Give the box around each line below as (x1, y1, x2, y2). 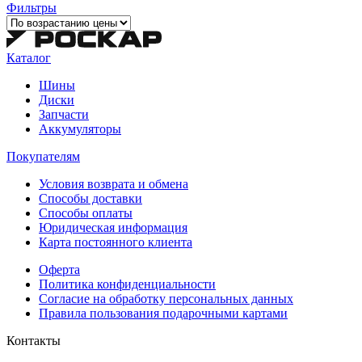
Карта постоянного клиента (39, 234, 192, 249)
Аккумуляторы (39, 121, 121, 136)
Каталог (6, 50, 51, 65)
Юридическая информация (39, 220, 187, 234)
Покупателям (6, 149, 80, 163)
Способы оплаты (39, 205, 133, 220)
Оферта (39, 262, 80, 276)
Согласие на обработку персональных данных (39, 291, 293, 305)
